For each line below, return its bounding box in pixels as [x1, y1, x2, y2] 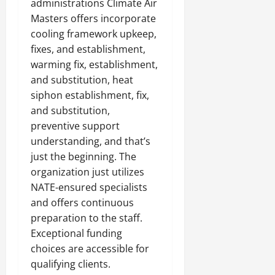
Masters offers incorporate [31, 12, 156, 25]
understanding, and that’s [31, 134, 150, 148]
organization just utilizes [31, 165, 144, 179]
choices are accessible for [31, 242, 149, 255]
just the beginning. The [31, 150, 136, 163]
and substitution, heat [31, 73, 133, 87]
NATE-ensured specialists [31, 180, 147, 194]
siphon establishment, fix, [31, 88, 149, 102]
